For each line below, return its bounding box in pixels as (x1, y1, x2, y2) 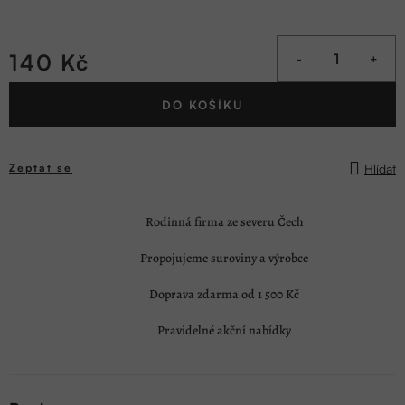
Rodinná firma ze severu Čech (145, 213, 304, 231)
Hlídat (364, 160, 396, 176)
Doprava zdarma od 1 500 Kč (149, 286, 299, 304)
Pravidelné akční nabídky (157, 322, 291, 340)
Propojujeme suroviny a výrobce (140, 250, 308, 268)
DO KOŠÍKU (161, 97, 244, 112)
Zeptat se (9, 161, 72, 175)
